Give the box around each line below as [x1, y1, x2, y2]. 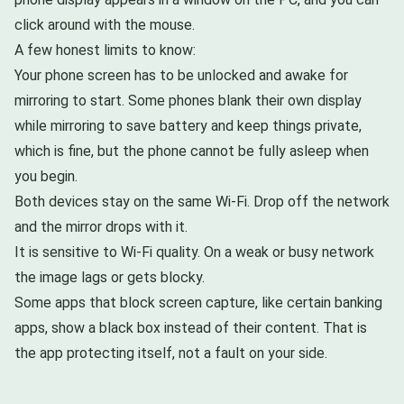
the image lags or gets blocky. [14, 268, 205, 286]
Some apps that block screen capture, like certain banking [14, 293, 382, 311]
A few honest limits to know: [14, 41, 196, 59]
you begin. [14, 167, 78, 185]
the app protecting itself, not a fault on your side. [14, 344, 327, 362]
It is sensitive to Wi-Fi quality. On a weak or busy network [14, 243, 374, 261]
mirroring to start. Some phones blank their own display [14, 91, 362, 109]
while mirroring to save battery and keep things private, [14, 116, 362, 134]
